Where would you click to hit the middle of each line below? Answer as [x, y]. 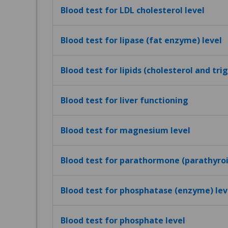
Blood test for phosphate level [123, 220]
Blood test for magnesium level [125, 130]
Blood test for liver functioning [124, 100]
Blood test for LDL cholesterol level [133, 10]
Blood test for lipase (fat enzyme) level [141, 40]
